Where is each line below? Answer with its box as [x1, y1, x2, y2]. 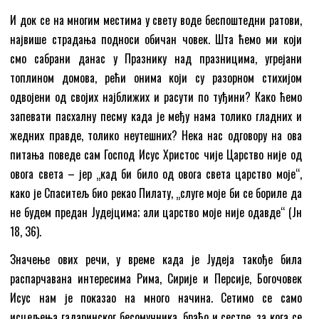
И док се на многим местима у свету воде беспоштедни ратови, [10, 11, 302, 28]
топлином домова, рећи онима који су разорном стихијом [10, 68, 302, 86]
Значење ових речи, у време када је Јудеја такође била [10, 250, 302, 268]
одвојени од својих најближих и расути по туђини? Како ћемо [10, 88, 302, 105]
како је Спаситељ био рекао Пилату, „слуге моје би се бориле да [10, 184, 302, 202]
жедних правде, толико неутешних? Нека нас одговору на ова [10, 126, 302, 144]
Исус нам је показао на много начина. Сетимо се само [10, 288, 302, 306]
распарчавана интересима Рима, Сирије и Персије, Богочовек [10, 269, 302, 287]
